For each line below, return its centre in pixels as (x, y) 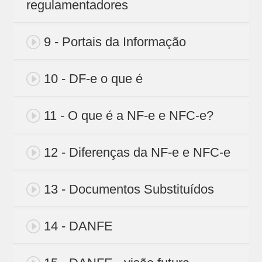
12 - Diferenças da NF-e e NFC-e (137, 153)
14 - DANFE (78, 226)
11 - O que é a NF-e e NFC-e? (128, 116)
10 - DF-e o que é (93, 79)
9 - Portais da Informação (115, 42)
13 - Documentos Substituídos (129, 189)
